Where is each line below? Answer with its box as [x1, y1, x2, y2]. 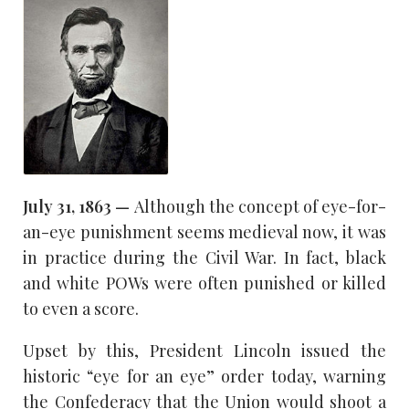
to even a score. [23, 298, 139, 320]
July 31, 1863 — [23, 195, 134, 218]
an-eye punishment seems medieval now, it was [23, 221, 386, 244]
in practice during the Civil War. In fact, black [23, 246, 386, 269]
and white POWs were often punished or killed [23, 272, 386, 295]
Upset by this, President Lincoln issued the [23, 340, 386, 362]
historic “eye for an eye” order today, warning [23, 365, 386, 388]
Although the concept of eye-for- [133, 195, 386, 218]
